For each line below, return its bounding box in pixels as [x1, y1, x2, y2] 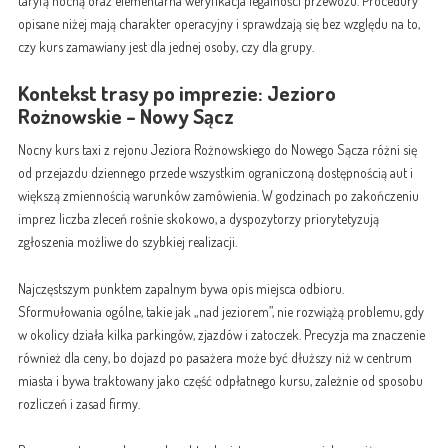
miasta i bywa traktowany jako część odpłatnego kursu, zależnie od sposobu [17, 371, 423, 389]
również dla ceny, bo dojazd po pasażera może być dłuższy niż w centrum [17, 348, 412, 366]
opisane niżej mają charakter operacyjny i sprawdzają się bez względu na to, [17, 14, 420, 32]
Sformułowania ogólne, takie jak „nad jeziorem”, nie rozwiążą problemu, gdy [17, 302, 424, 320]
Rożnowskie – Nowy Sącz [17, 102, 234, 130]
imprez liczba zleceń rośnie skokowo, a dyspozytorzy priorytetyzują [17, 209, 379, 227]
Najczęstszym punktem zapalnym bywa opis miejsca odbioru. [17, 279, 344, 297]
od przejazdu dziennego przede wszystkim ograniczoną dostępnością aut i [17, 163, 413, 181]
